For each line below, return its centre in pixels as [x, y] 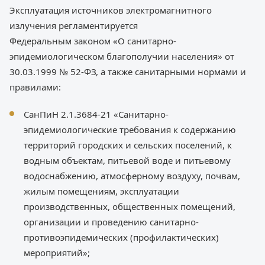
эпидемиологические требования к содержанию [130, 130]
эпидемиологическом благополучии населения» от [122, 56]
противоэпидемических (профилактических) [121, 237]
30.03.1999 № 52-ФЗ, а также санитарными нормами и [128, 72]
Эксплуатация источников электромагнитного [111, 10]
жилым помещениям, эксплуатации [101, 191]
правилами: [35, 87]
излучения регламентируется [74, 26]
